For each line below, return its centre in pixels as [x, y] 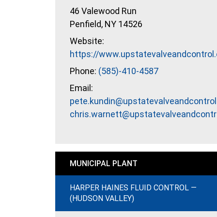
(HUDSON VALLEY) [102, 198]
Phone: [84, 71]
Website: [87, 41]
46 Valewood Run [103, 11]
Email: [81, 88]
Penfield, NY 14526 [106, 24]
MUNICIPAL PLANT [104, 163]
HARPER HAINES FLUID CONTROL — [133, 188]
